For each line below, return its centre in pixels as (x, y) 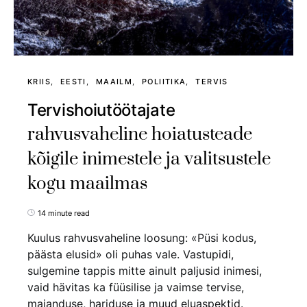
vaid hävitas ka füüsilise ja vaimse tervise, (136, 287)
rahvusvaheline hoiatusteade (140, 134)
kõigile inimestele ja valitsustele (149, 159)
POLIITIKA (164, 81)
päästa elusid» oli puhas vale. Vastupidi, (131, 254)
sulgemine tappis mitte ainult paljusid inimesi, (145, 270)
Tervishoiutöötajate (101, 110)
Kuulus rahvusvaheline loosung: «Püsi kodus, (142, 237)
